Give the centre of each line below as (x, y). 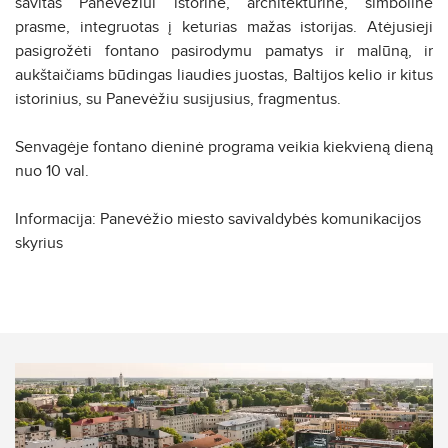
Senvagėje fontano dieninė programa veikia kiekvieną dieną (224, 146)
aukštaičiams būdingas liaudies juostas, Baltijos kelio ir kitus (224, 74)
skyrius (39, 242)
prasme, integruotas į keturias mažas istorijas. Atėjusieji (224, 26)
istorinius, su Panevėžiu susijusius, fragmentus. (178, 98)
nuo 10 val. (52, 170)
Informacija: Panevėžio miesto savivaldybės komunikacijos (218, 218)
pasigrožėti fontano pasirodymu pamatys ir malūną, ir (224, 50)
